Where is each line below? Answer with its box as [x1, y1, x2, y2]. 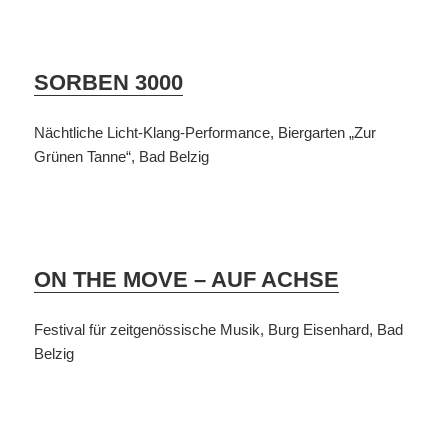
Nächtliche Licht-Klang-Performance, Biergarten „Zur [34, 124, 377, 142]
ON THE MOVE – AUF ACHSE [34, 267, 340, 293]
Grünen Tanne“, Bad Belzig [34, 148, 210, 166]
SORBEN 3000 [34, 70, 184, 96]
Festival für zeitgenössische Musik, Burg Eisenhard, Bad [34, 321, 404, 339]
